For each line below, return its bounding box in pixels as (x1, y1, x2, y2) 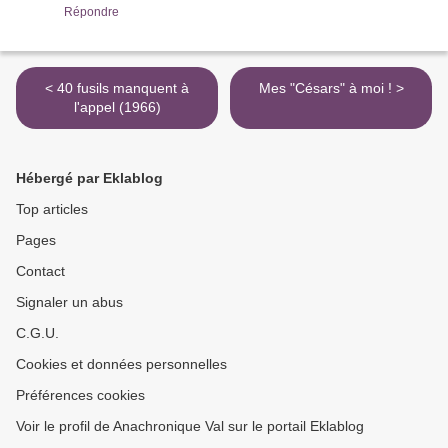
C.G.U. (16, 325, 59, 342)
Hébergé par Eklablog (16, 170, 163, 187)
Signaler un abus (16, 294, 123, 311)
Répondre (64, 5, 119, 20)
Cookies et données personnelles (16, 356, 227, 373)
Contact (16, 263, 65, 280)
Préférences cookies (16, 387, 145, 404)
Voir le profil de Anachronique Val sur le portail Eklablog (16, 418, 364, 435)
